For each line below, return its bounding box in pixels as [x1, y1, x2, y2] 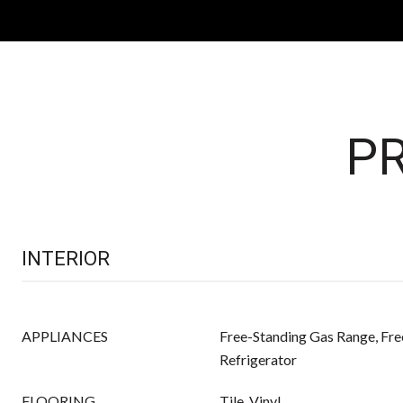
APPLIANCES [22, 327, 108, 345]
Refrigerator [219, 351, 297, 368]
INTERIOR [22, 247, 110, 270]
